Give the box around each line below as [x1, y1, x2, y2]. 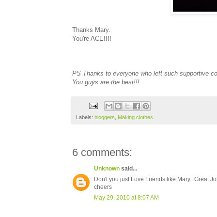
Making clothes [118, 114, 153, 121]
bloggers [94, 114, 115, 121]
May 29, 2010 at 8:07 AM [94, 194, 159, 201]
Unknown [94, 165, 120, 172]
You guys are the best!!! [72, 78, 139, 86]
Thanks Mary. [72, 26, 110, 33]
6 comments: [72, 146, 132, 159]
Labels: [76, 114, 94, 121]
